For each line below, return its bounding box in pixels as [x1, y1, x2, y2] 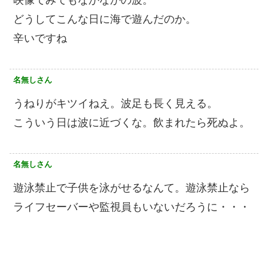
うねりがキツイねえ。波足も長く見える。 [13, 98, 218, 109]
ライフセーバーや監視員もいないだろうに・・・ [13, 201, 250, 213]
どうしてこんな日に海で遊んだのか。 [13, 13, 196, 25]
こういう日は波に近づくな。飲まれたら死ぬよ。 [13, 117, 250, 129]
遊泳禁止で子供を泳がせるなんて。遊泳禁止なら [13, 182, 250, 194]
